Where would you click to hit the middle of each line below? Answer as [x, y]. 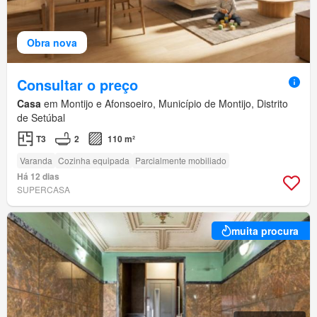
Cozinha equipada [94, 160]
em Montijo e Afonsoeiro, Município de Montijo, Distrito [165, 103]
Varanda [36, 160]
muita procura [265, 230]
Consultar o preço [77, 84]
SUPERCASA [44, 189]
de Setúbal [41, 117]
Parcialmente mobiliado [181, 160]
